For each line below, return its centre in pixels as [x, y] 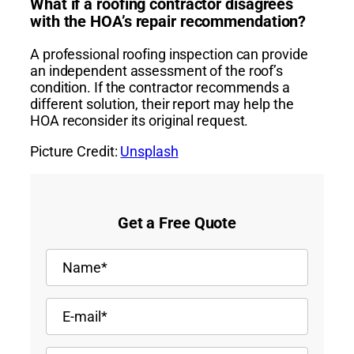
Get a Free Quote [177, 223]
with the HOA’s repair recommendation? [168, 21]
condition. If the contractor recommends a [160, 88]
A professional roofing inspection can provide [169, 55]
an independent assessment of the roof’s [157, 71]
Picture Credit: [75, 152]
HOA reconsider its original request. [139, 121]
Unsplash [149, 152]
